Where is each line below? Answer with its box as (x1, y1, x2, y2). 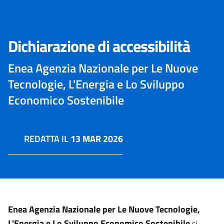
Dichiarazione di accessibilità (8, 34, 190, 58)
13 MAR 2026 (70, 132, 123, 145)
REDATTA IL (24, 132, 70, 145)
